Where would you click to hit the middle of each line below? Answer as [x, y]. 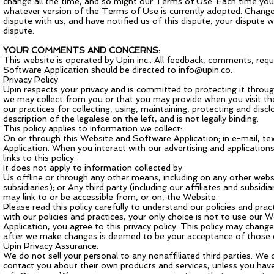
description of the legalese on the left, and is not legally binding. [132, 119]
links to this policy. [39, 158]
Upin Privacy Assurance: [51, 246]
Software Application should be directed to [91, 70]
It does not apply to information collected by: [94, 168]
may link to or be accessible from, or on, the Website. [110, 197]
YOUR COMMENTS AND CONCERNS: [82, 50]
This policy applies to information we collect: [93, 128]
